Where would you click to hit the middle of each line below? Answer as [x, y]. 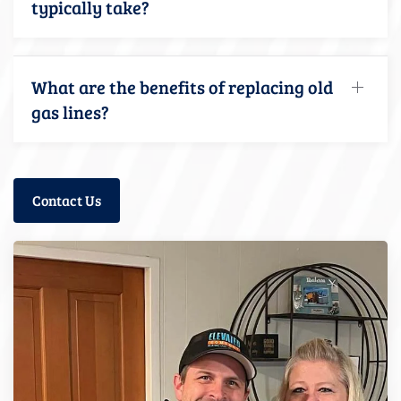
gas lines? [70, 111]
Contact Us [67, 200]
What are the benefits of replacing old [182, 86]
